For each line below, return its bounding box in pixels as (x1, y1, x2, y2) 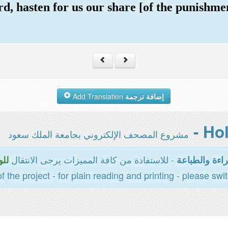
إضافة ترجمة (125, 91, 164, 101)
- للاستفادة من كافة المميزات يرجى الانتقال (8, 153, 174, 166)
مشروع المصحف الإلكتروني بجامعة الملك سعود (8, 128, 189, 140)
